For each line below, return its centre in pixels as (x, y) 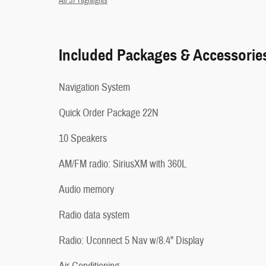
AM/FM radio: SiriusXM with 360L (123, 164)
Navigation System (94, 87)
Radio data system (94, 215)
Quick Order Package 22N (109, 113)
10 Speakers (83, 138)
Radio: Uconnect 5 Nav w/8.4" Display (131, 240)
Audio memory (86, 189)
